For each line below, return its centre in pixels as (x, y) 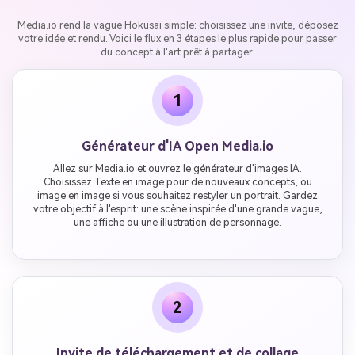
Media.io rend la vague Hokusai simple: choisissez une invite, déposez (177, 25)
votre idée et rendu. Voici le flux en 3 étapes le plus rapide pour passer (177, 39)
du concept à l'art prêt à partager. (177, 52)
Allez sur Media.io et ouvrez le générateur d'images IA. (177, 169)
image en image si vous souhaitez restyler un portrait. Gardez (177, 196)
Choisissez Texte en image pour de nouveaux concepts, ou (177, 182)
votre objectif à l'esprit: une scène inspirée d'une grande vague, (177, 209)
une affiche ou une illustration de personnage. (177, 223)
